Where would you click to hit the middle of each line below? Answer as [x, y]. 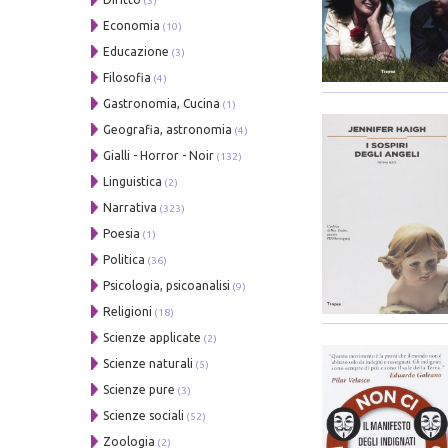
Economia [132, 25]
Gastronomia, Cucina [162, 103]
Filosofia [127, 77]
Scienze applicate [152, 337]
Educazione [136, 51]
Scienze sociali [144, 415]
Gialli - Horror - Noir [159, 155]
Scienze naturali [148, 363]
